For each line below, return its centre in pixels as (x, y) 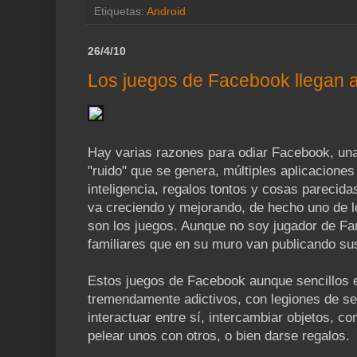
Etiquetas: (120, 11)
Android (166, 11)
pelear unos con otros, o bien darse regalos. (219, 335)
